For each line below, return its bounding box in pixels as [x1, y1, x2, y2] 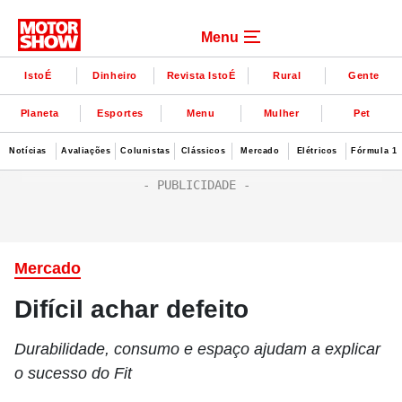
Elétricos [296, 145, 338, 155]
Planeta [20, 107, 59, 118]
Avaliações [61, 145, 111, 155]
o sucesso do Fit [14, 364, 132, 382]
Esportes [97, 107, 144, 118]
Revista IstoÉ [166, 69, 236, 81]
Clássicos [180, 145, 226, 155]
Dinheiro [92, 69, 138, 81]
